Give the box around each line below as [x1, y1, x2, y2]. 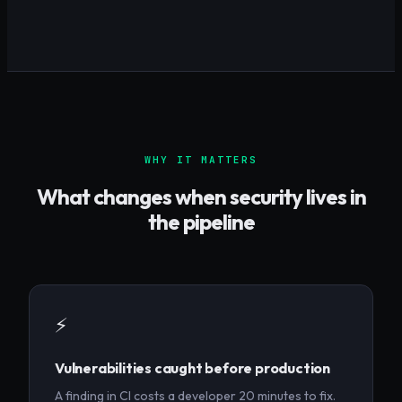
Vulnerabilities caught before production [55, 359, 330, 378]
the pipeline [147, 208, 255, 236]
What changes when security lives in [36, 183, 366, 211]
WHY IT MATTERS [144, 153, 258, 167]
